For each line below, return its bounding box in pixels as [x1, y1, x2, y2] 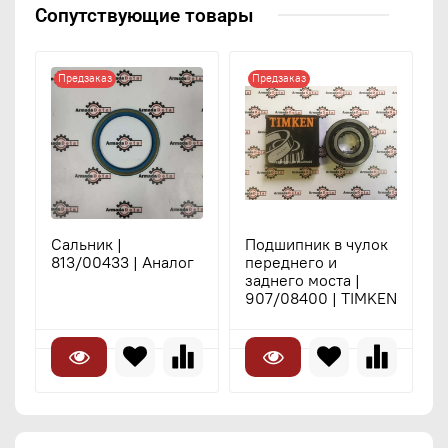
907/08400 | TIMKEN [245, 287, 397, 308]
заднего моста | [245, 269, 360, 290]
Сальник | [51, 233, 122, 254]
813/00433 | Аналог [51, 251, 194, 272]
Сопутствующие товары [35, 3, 254, 27]
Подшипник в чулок [245, 233, 388, 254]
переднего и [245, 251, 337, 272]
